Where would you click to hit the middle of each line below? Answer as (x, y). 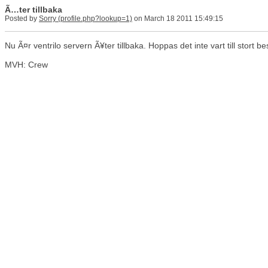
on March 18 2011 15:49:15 (178, 19)
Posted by (22, 19)
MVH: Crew (26, 65)
